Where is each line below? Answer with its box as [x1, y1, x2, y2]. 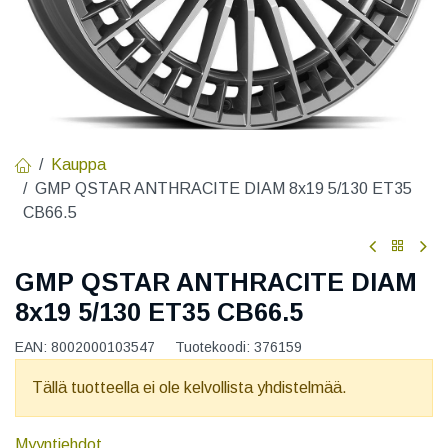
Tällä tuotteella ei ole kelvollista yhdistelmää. [32, 378, 347, 396]
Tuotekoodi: [175, 338, 254, 355]
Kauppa [51, 156, 106, 174]
